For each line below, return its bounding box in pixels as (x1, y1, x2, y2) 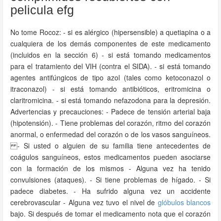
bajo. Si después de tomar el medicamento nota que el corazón (10, 209, 211, 219)
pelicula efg (10, 3, 74, 17)
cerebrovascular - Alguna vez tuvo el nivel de (10, 197, 158, 207)
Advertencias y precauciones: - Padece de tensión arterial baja (10, 107, 211, 116)
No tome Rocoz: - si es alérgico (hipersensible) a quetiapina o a (10, 27, 211, 37)
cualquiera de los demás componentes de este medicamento (10, 38, 211, 48)
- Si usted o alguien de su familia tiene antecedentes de (10, 141, 211, 150)
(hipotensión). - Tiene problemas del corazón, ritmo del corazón (10, 118, 211, 128)
